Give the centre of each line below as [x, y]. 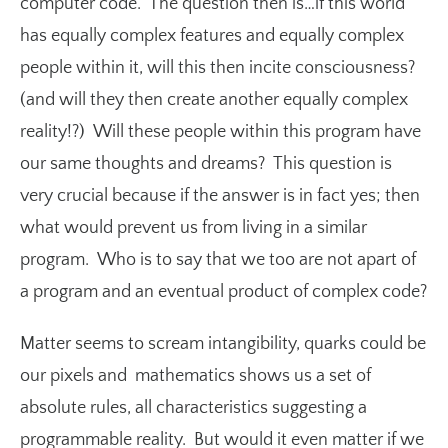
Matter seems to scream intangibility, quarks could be [223, 344]
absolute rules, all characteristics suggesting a [193, 408]
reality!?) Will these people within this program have [220, 132]
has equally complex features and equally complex [212, 36]
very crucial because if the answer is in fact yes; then [220, 196]
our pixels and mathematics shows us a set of [195, 376]
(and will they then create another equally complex [214, 100]
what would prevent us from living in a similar [193, 228]
